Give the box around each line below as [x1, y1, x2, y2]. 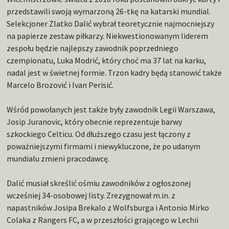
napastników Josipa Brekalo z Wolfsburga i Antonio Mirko [7, 202, 210, 213]
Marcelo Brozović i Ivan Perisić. [7, 80, 114, 90]
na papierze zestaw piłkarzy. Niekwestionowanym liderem [7, 31, 209, 41]
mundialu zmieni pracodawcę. [7, 153, 110, 164]
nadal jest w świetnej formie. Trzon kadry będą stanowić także [7, 67, 222, 78]
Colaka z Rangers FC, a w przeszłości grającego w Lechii [7, 215, 199, 225]
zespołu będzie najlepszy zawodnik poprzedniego [7, 43, 179, 54]
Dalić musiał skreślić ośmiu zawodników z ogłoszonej [7, 178, 191, 189]
